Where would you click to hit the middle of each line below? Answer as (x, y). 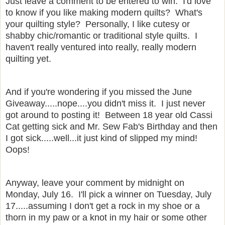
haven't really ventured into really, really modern (101, 47)
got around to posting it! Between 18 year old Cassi (109, 115)
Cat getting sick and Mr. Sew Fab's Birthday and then (111, 126)
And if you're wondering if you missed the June (99, 92)
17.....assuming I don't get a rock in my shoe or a (103, 206)
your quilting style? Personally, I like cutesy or (98, 24)
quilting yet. (28, 59)
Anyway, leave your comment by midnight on (95, 183)
